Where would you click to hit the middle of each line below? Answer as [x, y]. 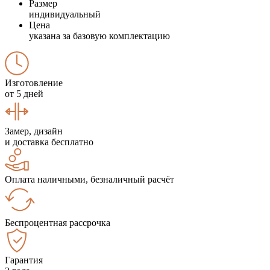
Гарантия [24, 260]
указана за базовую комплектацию [99, 36]
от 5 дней [24, 93]
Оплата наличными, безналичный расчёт [89, 179]
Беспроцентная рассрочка [58, 222]
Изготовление [34, 83]
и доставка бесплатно [49, 142]
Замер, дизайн [34, 131]
